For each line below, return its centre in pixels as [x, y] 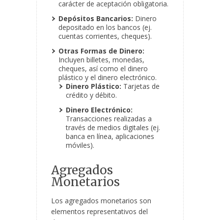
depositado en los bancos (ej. [105, 27]
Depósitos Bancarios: [96, 19]
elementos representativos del [99, 212]
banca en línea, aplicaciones [110, 137]
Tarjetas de [140, 86]
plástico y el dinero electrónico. [108, 78]
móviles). [80, 145]
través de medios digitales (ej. [113, 128]
